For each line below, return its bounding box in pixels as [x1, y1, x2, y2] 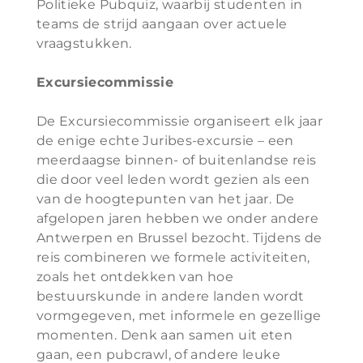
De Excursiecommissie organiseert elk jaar [36, 113, 323, 129]
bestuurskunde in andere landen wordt [36, 288, 305, 304]
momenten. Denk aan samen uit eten [36, 327, 293, 343]
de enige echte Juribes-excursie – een [36, 133, 294, 148]
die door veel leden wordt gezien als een [36, 172, 310, 187]
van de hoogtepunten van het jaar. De [36, 191, 295, 207]
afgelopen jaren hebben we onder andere [36, 211, 319, 226]
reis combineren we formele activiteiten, [36, 250, 310, 265]
